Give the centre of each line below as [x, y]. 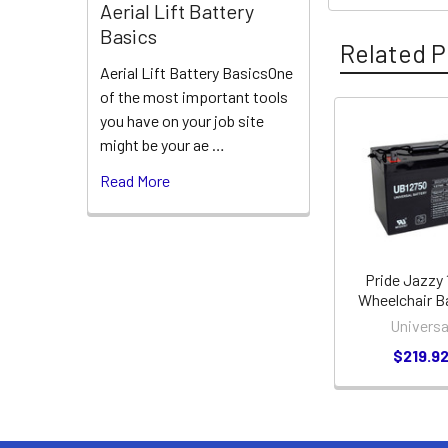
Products [379, 178]
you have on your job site [182, 121]
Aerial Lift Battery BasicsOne [196, 73]
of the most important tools [194, 97]
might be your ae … [162, 145]
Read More [135, 181]
